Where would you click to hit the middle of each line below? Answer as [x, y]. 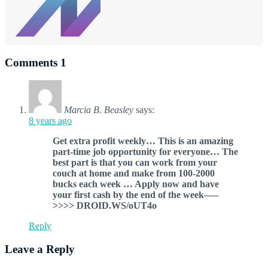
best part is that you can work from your [135, 163]
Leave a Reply [40, 249]
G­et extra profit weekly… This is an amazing [143, 141]
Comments [33, 62]
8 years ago [50, 121]
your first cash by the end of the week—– [135, 195]
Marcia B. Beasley [99, 110]
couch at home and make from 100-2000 [134, 173]
